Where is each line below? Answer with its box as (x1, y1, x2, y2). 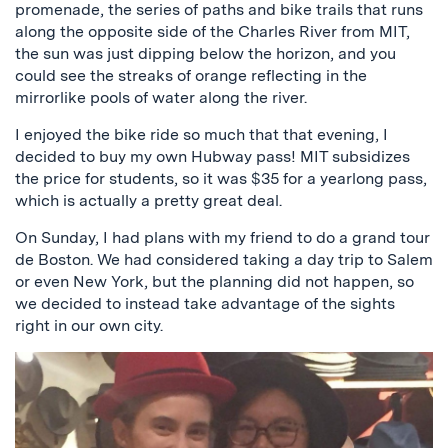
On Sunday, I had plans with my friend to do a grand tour (15, 227, 430, 247)
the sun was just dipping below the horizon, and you (15, 43, 396, 63)
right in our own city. (15, 315, 163, 335)
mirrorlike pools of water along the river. (15, 87, 307, 107)
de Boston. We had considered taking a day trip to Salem (15, 249, 433, 269)
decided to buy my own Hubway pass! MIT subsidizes (15, 146, 410, 166)
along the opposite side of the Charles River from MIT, (15, 21, 410, 41)
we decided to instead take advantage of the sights (15, 293, 395, 313)
